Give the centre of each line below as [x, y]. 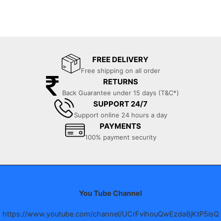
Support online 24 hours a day [120, 115]
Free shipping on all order [120, 71]
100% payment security [120, 137]
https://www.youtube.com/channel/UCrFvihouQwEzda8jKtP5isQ [110, 214]
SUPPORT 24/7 [120, 104]
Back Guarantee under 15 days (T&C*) [120, 93]
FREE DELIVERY [120, 60]
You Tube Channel [110, 194]
